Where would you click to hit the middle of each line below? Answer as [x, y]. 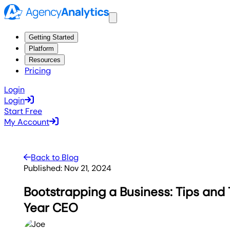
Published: [43, 168]
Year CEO [51, 208]
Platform [41, 49]
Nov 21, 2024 [88, 168]
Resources [45, 60]
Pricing [38, 71]
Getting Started [51, 37]
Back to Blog [55, 158]
